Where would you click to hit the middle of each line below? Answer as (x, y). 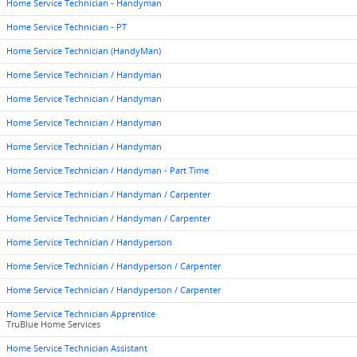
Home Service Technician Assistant (77, 348)
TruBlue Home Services (53, 324)
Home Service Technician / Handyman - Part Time (108, 171)
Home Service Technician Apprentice (81, 314)
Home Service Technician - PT (67, 27)
